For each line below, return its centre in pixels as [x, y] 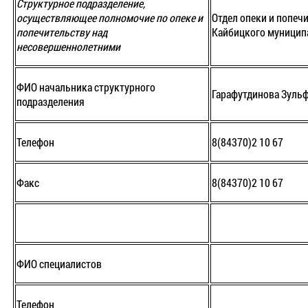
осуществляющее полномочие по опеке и [110, 18]
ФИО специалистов [59, 264]
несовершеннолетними [68, 47]
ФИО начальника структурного [86, 87]
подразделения [51, 102]
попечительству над [62, 32]
